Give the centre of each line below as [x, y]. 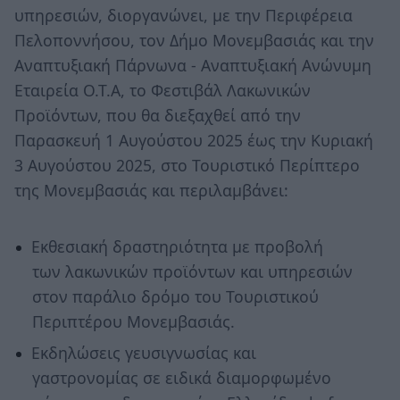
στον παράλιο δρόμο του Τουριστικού [175, 296]
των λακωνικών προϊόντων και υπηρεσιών [192, 271]
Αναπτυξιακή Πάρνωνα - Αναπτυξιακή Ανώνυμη [193, 65]
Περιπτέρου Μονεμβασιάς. [133, 321]
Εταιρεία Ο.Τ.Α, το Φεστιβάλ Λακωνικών [162, 90]
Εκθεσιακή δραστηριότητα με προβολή [177, 246]
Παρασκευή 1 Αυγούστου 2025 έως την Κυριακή [194, 140]
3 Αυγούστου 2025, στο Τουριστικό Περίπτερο [187, 165]
